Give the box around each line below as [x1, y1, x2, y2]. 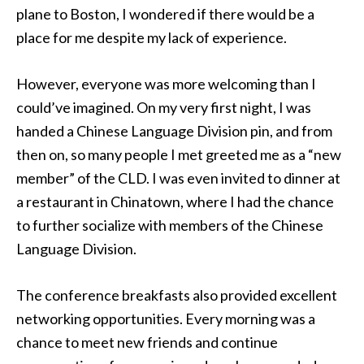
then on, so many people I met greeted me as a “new [16, 145, 341, 163]
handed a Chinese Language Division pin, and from [16, 122, 332, 140]
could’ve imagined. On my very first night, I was [16, 98, 311, 116]
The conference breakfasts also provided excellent [16, 286, 337, 304]
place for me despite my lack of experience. [16, 28, 287, 46]
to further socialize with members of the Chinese [16, 216, 323, 234]
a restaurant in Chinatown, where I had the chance [16, 193, 334, 210]
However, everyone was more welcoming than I [16, 75, 316, 93]
